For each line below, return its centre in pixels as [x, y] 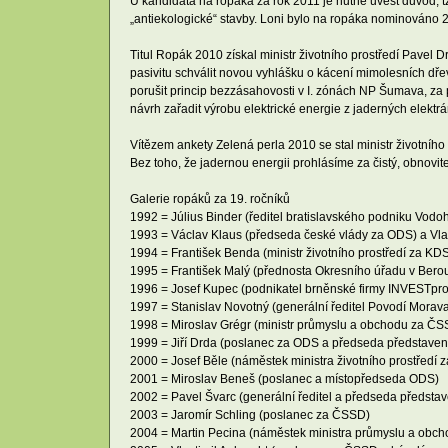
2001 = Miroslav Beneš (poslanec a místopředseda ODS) [284, 378]
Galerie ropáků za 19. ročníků [210, 198]
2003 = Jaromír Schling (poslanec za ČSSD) [250, 414]
